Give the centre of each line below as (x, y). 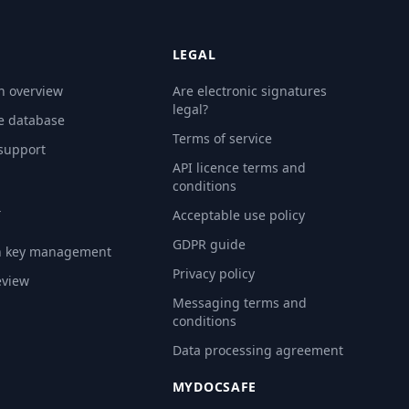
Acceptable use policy (238, 215)
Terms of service (222, 139)
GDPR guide (209, 245)
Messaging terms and (239, 303)
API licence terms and (239, 168)
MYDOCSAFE (215, 387)
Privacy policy (213, 274)
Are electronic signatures (249, 91)
